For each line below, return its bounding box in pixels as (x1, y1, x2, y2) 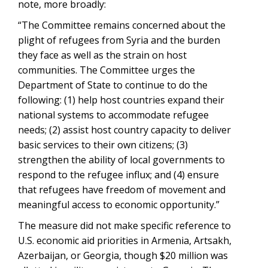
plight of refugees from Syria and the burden (18, 33, 220, 47)
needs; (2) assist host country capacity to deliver (18, 123, 231, 136)
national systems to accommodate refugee (18, 108, 209, 121)
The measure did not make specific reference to (18, 219, 231, 232)
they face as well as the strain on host (18, 48, 187, 62)
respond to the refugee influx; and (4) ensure (18, 168, 219, 181)
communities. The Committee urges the (18, 63, 195, 77)
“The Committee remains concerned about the (18, 19, 226, 32)
